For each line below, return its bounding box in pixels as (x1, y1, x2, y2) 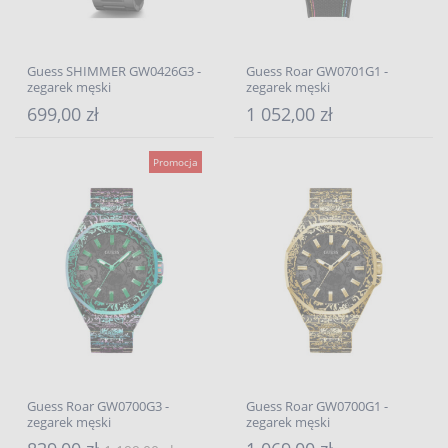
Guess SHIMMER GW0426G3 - (27, 62, 201, 80)
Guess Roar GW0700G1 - (246, 397, 388, 415)
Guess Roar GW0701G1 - (246, 62, 388, 80)
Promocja (153, 155, 198, 169)
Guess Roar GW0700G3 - (27, 397, 169, 415)
